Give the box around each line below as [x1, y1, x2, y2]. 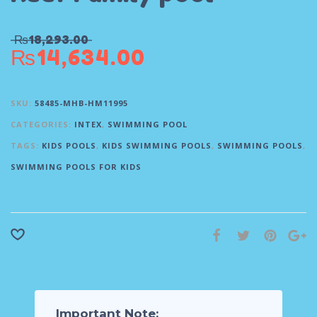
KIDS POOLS [42, 140, 96, 151]
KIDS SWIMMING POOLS [102, 140, 212, 151]
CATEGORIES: [11, 119, 74, 130]
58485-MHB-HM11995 [35, 98, 128, 109]
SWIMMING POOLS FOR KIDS [11, 161, 142, 173]
